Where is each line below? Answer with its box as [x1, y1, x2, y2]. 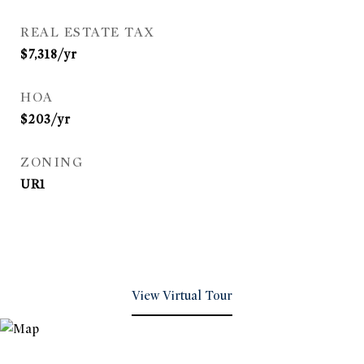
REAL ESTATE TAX [20, 24, 155, 41]
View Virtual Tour [132, 288, 232, 303]
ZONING [20, 154, 83, 171]
